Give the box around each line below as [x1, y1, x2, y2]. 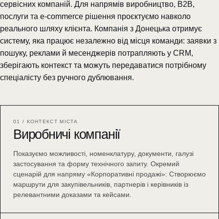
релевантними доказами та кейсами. [13, 191, 131, 198]
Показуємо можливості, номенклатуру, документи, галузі [13, 150, 194, 157]
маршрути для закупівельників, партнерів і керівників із [13, 180, 188, 188]
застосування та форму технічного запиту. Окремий [13, 160, 179, 168]
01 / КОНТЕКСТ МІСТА [13, 119, 78, 124]
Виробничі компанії [13, 127, 121, 142]
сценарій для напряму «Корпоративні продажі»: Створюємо [13, 170, 206, 178]
